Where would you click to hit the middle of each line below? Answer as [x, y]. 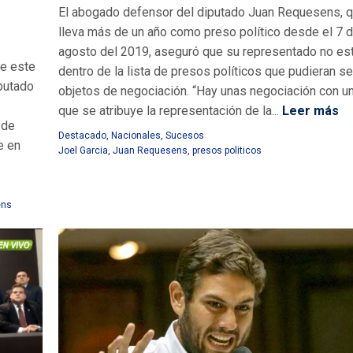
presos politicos [227, 151]
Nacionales [136, 136]
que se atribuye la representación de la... [169, 111]
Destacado [82, 136]
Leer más [309, 111]
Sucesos [185, 136]
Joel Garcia [83, 151]
